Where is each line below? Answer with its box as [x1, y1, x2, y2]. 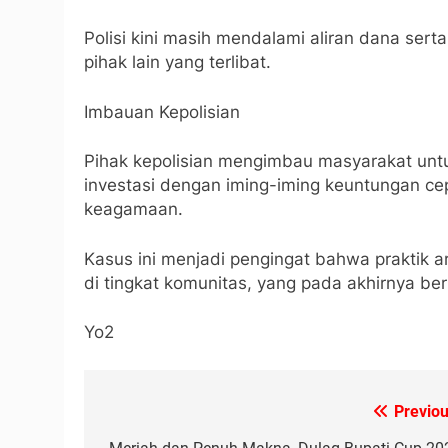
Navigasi [103, 402, 196, 431]
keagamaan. [84, 199, 183, 219]
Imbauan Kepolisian [84, 101, 240, 122]
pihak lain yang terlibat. [84, 52, 271, 72]
